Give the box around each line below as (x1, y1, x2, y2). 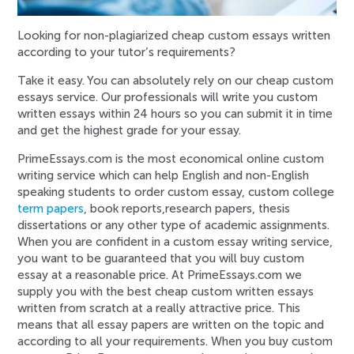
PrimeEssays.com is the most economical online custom (17, 152, 325, 167)
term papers (17, 201, 85, 217)
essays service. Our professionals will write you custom (17, 90, 318, 105)
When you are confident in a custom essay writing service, (17, 235, 333, 250)
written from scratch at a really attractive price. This (17, 301, 301, 316)
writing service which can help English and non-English (17, 168, 310, 183)
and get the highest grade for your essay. (17, 123, 242, 138)
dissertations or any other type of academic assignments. (17, 218, 330, 233)
